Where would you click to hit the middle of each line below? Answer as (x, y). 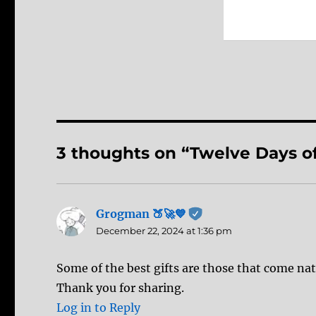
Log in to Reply (99, 307)
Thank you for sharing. (121, 287)
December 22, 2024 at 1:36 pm (164, 230)
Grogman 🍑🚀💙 (141, 213)
